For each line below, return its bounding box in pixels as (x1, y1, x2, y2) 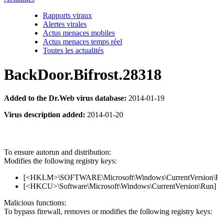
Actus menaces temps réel (43, 37, 122, 46)
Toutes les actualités (43, 46, 104, 55)
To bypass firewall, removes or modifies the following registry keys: (4, 207, 212, 216)
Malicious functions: (4, 199, 66, 207)
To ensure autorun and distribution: (4, 148, 111, 157)
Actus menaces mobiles (43, 29, 115, 37)
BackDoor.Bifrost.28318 (4, 65, 162, 83)
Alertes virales (43, 20, 87, 29)
